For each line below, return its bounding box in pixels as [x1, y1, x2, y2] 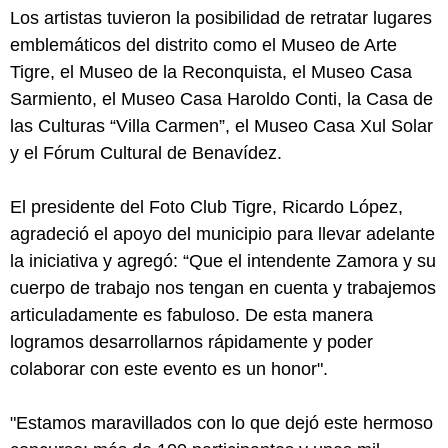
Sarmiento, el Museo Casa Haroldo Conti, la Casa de [10, 88, 433, 109]
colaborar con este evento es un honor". [10, 358, 328, 379]
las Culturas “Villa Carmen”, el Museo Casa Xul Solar [10, 115, 433, 136]
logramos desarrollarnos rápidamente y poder [10, 331, 373, 352]
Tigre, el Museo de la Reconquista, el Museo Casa [10, 61, 412, 82]
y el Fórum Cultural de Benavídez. [10, 142, 282, 163]
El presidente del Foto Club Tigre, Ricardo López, [10, 196, 403, 217]
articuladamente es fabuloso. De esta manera [10, 304, 373, 325]
